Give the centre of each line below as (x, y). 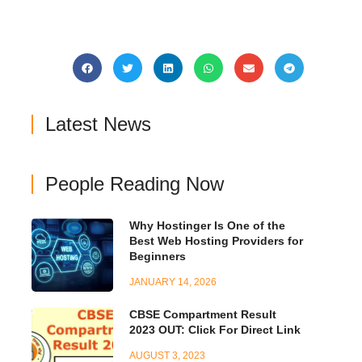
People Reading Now (135, 184)
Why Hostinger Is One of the (208, 226)
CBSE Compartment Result (203, 315)
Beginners (158, 257)
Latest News (99, 124)
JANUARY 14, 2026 (173, 282)
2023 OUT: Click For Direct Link (215, 330)
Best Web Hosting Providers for (217, 241)
